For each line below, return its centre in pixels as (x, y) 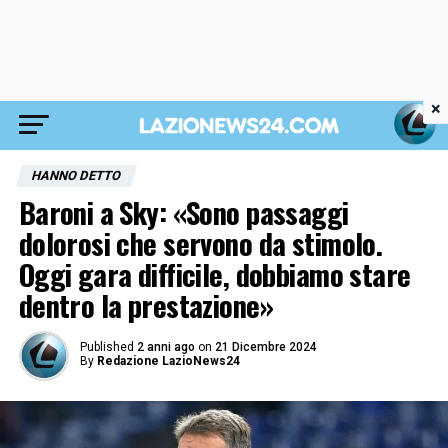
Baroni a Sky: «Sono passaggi (183, 212)
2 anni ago (165, 347)
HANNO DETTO (76, 175)
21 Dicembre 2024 (265, 347)
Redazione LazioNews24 (168, 361)
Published (106, 347)
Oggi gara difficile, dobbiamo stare (214, 274)
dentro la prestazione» (145, 305)
